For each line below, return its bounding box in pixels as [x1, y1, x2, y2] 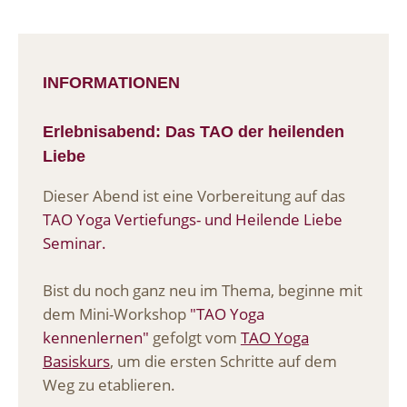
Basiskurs [42, 351, 110, 372]
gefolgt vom [148, 327, 241, 349]
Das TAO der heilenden [164, 121, 344, 141]
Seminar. [42, 233, 106, 254]
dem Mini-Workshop [42, 303, 190, 325]
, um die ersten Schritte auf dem [109, 351, 337, 372]
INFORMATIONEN [42, 72, 180, 92]
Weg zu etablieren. [42, 374, 175, 396]
